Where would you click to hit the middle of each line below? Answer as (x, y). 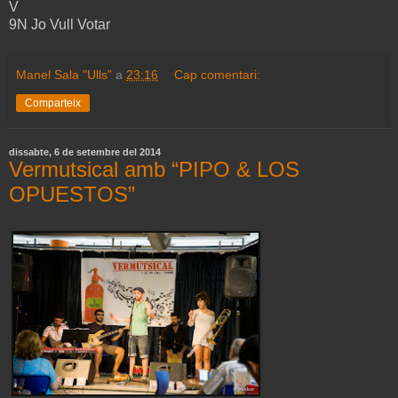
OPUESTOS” (72, 194)
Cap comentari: (218, 74)
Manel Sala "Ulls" (64, 74)
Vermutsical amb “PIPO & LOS (154, 169)
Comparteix (53, 103)
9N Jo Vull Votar (60, 24)
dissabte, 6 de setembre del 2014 (85, 151)
